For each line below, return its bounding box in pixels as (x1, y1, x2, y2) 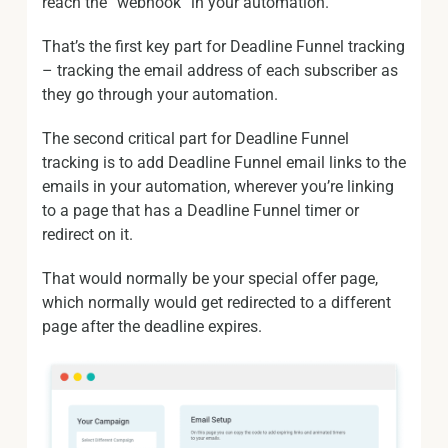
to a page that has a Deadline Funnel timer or (42, 200, 359, 220)
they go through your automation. (42, 84, 278, 104)
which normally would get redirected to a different (42, 292, 391, 312)
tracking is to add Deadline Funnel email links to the (42, 152, 406, 172)
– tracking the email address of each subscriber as (42, 60, 398, 80)
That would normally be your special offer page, (42, 268, 378, 288)
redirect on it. (42, 224, 133, 244)
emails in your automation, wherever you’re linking (42, 176, 394, 196)
